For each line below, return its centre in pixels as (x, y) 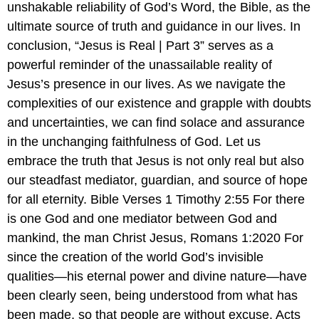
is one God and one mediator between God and (142, 219)
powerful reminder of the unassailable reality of (140, 65)
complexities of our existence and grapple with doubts (159, 104)
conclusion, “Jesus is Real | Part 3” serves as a (140, 46)
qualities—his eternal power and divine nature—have (157, 277)
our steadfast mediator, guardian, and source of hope (157, 181)
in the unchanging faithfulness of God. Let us (134, 142)
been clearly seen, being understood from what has (152, 296)
